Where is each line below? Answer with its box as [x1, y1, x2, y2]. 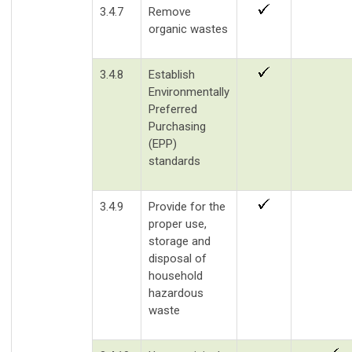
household [148, 268, 203, 283]
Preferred [148, 101, 197, 116]
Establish [148, 67, 195, 82]
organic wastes [148, 21, 228, 36]
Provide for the [148, 199, 225, 214]
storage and [148, 233, 211, 248]
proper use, [148, 216, 207, 231]
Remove [148, 4, 191, 19]
